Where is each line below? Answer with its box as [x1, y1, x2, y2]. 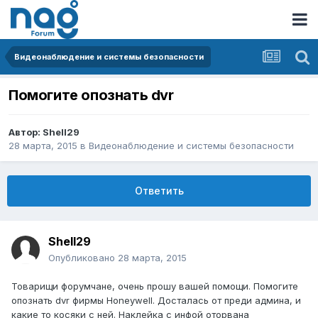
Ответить [134, 185, 184, 197]
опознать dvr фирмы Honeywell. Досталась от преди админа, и [11, 295, 301, 307]
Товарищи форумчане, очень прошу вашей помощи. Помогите [11, 280, 298, 292]
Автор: [9, 126, 43, 138]
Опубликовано [48, 252, 118, 264]
